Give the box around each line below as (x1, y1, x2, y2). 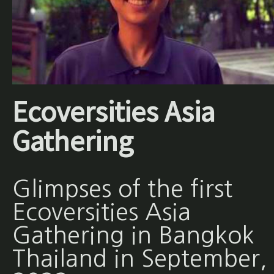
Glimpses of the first (12, 176, 232, 201)
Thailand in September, (12, 246, 267, 270)
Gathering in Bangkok (12, 223, 254, 247)
